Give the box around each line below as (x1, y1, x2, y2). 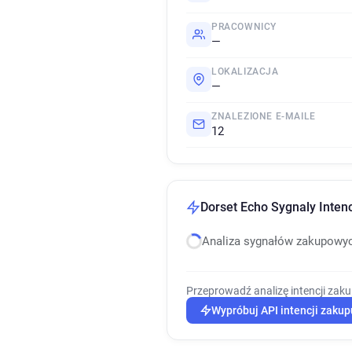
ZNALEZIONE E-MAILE (211, 111, 316, 122)
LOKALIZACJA (211, 66, 279, 77)
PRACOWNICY (211, 21, 277, 32)
